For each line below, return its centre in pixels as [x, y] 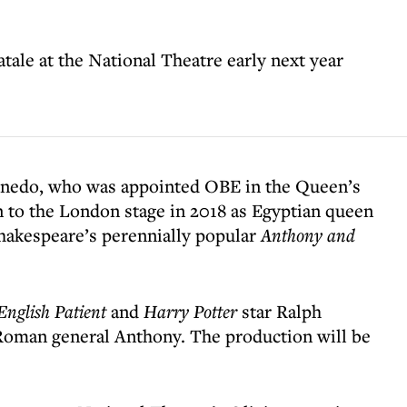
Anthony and [308, 235]
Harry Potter [190, 311]
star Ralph [279, 311]
